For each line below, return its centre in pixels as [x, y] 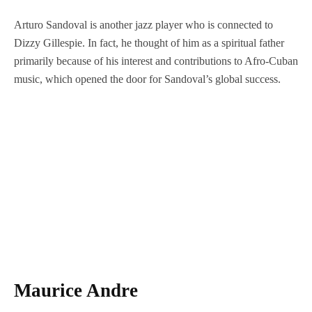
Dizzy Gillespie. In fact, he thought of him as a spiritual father [149, 42]
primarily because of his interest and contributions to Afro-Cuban [156, 61]
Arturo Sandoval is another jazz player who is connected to [143, 24]
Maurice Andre [76, 291]
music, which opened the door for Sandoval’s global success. [149, 79]
